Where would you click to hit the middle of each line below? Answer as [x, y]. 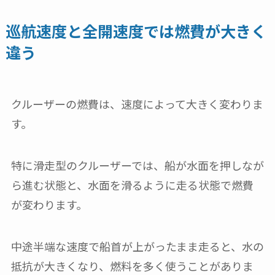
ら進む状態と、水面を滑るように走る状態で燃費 [132, 184]
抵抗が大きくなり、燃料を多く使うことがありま [132, 265]
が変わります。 [49, 204]
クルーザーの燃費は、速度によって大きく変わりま [137, 103]
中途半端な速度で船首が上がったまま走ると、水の [137, 246]
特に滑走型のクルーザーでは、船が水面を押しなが [137, 165]
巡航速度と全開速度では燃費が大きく [136, 30]
